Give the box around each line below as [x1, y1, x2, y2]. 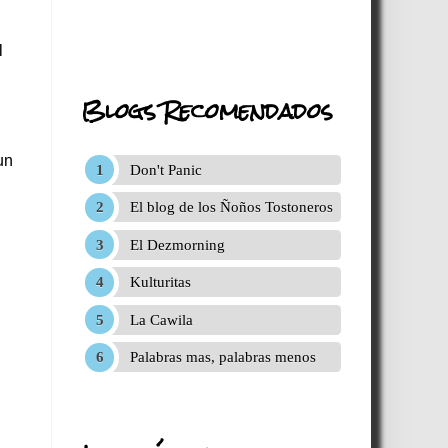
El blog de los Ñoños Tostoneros [129, 199, 333, 216]
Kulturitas [129, 274, 191, 291]
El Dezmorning [129, 236, 225, 253]
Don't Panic [129, 161, 202, 178]
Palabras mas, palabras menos [129, 349, 316, 366]
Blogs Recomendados [81, 86, 332, 134]
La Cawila [129, 311, 193, 328]
